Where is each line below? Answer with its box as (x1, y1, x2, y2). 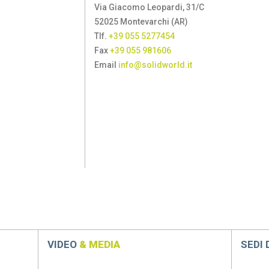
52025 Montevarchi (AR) (94, 17, 189, 26)
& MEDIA (79, 238, 120, 250)
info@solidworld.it (118, 60, 193, 70)
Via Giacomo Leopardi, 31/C (94, 2, 205, 12)
